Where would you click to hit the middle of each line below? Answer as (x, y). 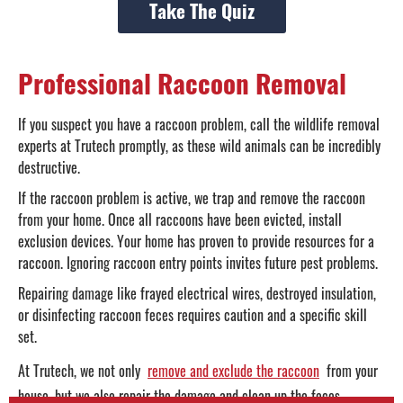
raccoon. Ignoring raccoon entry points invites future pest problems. (200, 262)
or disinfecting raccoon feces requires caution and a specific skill (193, 314)
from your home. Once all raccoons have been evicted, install (180, 219)
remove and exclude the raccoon (233, 370)
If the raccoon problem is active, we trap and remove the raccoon (192, 197)
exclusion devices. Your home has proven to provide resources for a (196, 241)
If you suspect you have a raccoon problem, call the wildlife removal (199, 124)
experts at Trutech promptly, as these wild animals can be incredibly (199, 145)
